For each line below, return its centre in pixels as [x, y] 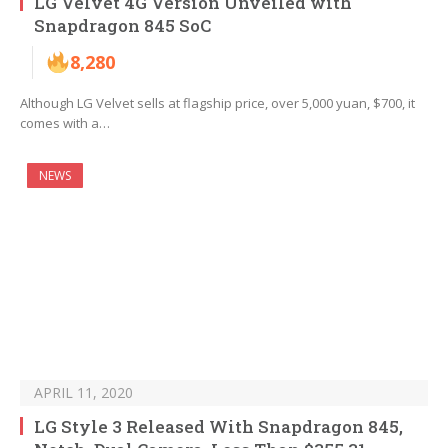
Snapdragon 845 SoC [122, 26]
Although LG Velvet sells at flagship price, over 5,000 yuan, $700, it [217, 103]
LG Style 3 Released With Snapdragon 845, [218, 427]
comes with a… [65, 123]
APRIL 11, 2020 [83, 393]
